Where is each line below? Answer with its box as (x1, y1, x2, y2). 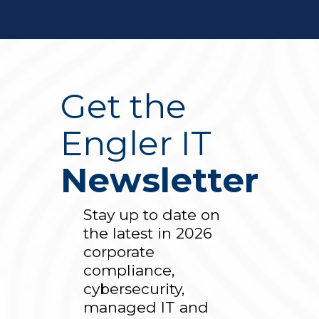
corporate (83, 242, 155, 261)
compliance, (83, 261, 175, 279)
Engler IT (61, 122, 211, 164)
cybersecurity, (83, 279, 185, 298)
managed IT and (83, 298, 209, 316)
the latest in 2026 (83, 224, 213, 242)
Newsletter (61, 159, 258, 202)
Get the (61, 85, 187, 127)
